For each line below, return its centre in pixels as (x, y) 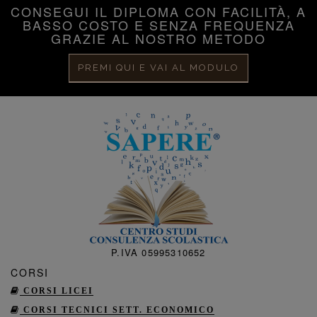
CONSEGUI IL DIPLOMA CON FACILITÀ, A (158, 11)
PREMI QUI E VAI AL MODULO (158, 68)
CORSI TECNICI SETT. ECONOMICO (117, 310)
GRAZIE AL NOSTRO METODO (158, 38)
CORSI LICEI (57, 291)
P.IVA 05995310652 (158, 252)
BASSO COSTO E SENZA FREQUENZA (158, 25)
